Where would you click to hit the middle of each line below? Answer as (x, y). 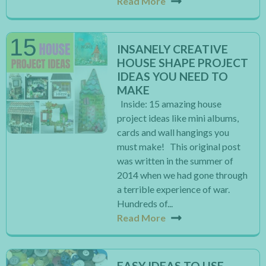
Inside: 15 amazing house (170, 104)
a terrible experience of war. (174, 189)
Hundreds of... (145, 203)
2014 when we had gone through (183, 175)
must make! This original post (179, 146)
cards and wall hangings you (173, 132)
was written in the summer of (175, 161)
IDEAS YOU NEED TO (173, 76)
